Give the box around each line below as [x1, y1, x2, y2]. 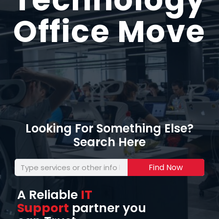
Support [17, 199, 69, 217]
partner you [69, 199, 146, 217]
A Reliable [17, 186, 81, 204]
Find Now [149, 161, 183, 173]
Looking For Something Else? [25, 120, 194, 137]
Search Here [73, 134, 146, 151]
